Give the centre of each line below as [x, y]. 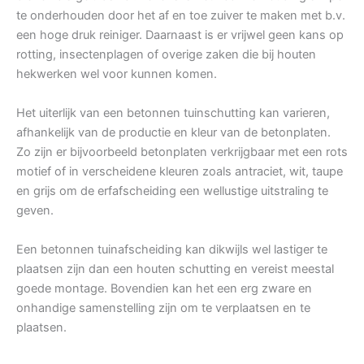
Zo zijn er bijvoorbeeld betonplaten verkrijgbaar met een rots [182, 152]
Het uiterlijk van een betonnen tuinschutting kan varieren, [173, 113]
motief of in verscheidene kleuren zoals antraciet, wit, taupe [180, 172]
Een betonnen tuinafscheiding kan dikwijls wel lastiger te [172, 250]
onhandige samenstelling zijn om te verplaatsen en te [163, 308]
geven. [35, 211]
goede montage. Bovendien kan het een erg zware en [164, 289]
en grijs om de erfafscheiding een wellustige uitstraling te [172, 191]
